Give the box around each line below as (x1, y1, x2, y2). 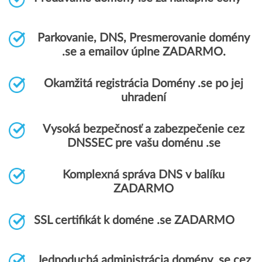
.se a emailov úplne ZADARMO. (61, 46, 226, 58)
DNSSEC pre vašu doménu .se (67, 137, 220, 149)
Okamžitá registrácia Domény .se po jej (44, 78, 243, 89)
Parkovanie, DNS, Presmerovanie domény (37, 32, 250, 44)
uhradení (121, 92, 166, 104)
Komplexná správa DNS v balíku (63, 169, 225, 181)
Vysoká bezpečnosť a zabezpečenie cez (43, 123, 244, 135)
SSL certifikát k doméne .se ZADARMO (34, 215, 235, 226)
